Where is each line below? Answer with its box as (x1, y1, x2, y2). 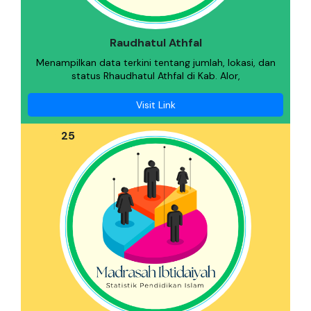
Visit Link (135, 99, 176, 111)
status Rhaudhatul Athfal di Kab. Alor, (71, 69, 240, 82)
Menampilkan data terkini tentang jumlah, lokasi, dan (35, 56, 276, 69)
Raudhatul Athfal (109, 35, 202, 50)
